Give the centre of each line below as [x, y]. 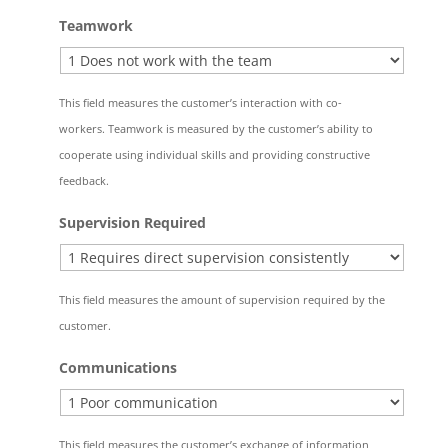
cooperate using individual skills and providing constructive [214, 154]
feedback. [83, 180]
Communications [117, 367]
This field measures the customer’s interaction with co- [200, 102]
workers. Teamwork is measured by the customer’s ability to [215, 128]
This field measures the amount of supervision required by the [221, 299]
